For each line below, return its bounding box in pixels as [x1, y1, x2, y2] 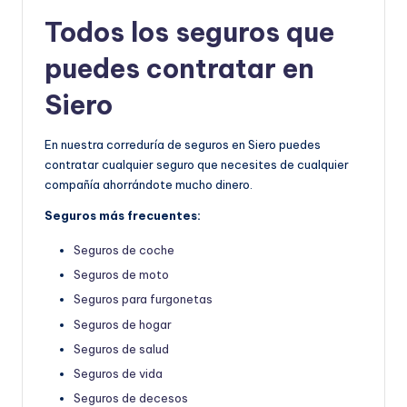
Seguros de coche [74, 243, 174, 258]
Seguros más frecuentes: [45, 208, 201, 223]
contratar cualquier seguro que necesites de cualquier [45, 157, 349, 173]
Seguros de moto [74, 267, 169, 283]
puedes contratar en [45, 52, 314, 86]
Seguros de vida [74, 365, 163, 381]
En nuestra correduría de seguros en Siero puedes [45, 137, 321, 153]
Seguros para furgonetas [74, 292, 213, 307]
